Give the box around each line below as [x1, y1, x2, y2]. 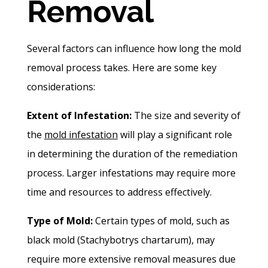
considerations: [26, 80, 95, 94]
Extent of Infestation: [26, 109, 132, 123]
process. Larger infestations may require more [26, 166, 236, 180]
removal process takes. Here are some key [26, 61, 217, 75]
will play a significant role [117, 128, 232, 142]
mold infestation [44, 128, 118, 142]
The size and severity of [131, 109, 240, 123]
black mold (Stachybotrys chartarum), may [26, 233, 215, 247]
